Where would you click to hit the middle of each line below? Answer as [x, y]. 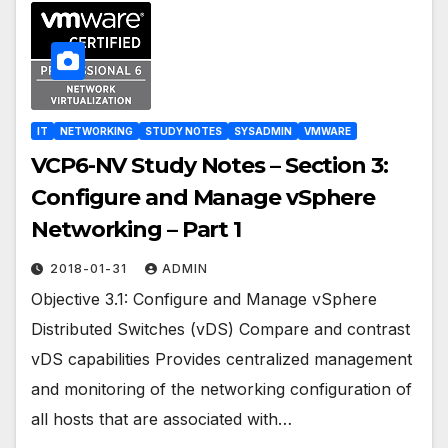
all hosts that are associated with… [161, 419]
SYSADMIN [263, 131]
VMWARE [327, 131]
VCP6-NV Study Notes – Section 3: [209, 166]
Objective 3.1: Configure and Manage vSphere [204, 299]
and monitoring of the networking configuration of [221, 389]
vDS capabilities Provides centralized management [221, 359]
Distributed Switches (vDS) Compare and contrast [220, 329]
